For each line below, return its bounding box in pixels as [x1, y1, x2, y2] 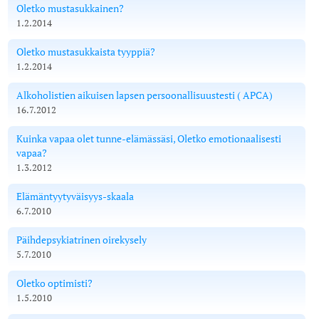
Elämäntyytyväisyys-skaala [16, 189, 135, 203]
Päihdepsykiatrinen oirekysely [16, 232, 147, 246]
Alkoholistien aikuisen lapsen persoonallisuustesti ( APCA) [16, 88, 273, 102]
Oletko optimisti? [16, 276, 93, 290]
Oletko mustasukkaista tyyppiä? [16, 44, 156, 58]
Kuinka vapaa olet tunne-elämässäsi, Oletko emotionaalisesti [16, 131, 282, 145]
